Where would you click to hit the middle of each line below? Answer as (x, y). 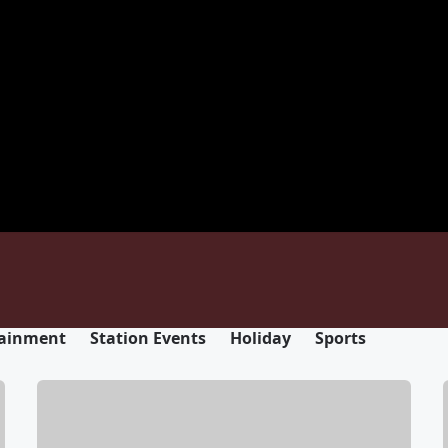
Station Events (148, 338)
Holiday (260, 338)
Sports (340, 338)
